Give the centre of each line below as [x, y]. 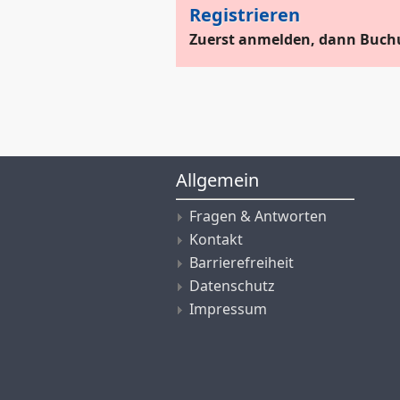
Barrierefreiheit [242, 262]
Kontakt [216, 239]
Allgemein [217, 179]
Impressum [228, 308]
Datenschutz [232, 285]
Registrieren [245, 14]
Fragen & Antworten [258, 216]
